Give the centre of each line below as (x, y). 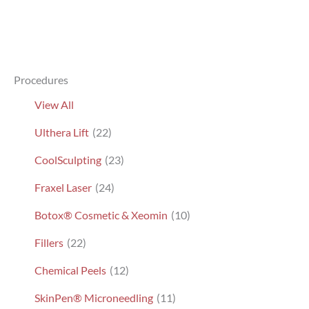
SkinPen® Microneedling (94, 297)
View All (54, 104)
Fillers (49, 242)
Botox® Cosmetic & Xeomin (101, 215)
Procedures (41, 79)
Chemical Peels (70, 270)
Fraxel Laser (63, 187)
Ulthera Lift (62, 132)
